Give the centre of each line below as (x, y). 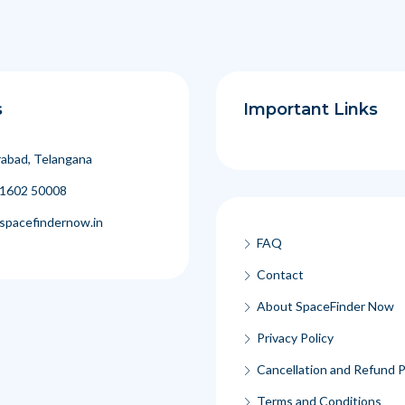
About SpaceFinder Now (325, 306)
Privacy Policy (295, 338)
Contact (280, 274)
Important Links (311, 109)
